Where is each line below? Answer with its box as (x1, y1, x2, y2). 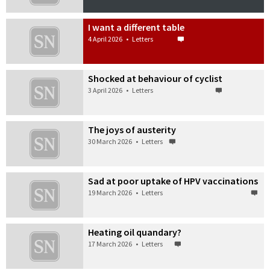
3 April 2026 (88, 86, 123, 95)
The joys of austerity (88, 124, 177, 136)
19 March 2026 (88, 187, 133, 197)
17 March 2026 (88, 239, 133, 248)
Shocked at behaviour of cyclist (88, 72, 223, 85)
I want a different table (88, 21, 185, 34)
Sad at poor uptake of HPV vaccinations (88, 174, 259, 187)
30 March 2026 (88, 137, 133, 146)
